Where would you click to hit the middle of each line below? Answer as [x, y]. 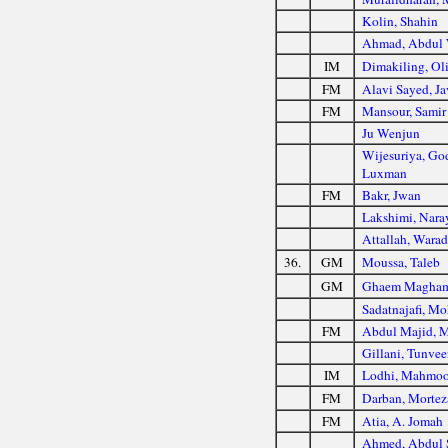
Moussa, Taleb [401, 261]
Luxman [385, 172]
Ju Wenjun [391, 132]
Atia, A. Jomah [403, 420]
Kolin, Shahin [400, 20]
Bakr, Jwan [392, 194]
